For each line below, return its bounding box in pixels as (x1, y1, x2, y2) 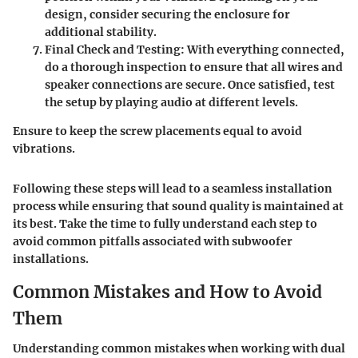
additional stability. (45, 24, 157, 39)
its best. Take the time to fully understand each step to (13, 216, 317, 231)
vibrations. (13, 141, 75, 156)
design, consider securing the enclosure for (45, 6, 290, 22)
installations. (13, 251, 89, 266)
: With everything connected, (181, 42, 344, 57)
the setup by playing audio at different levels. (45, 94, 298, 109)
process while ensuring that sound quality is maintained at (13, 198, 344, 213)
